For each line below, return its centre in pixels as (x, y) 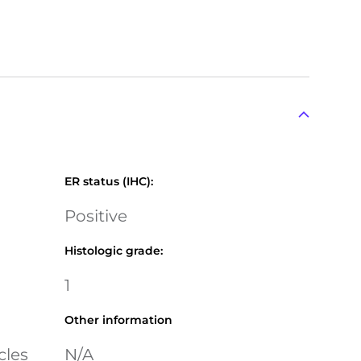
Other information (118, 320)
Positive (96, 216)
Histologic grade (112, 251)
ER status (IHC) (108, 181)
